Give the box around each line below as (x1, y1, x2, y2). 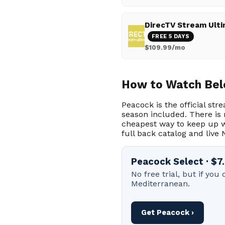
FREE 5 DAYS (151, 33, 190, 40)
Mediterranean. (131, 179, 190, 188)
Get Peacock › (141, 208, 194, 217)
